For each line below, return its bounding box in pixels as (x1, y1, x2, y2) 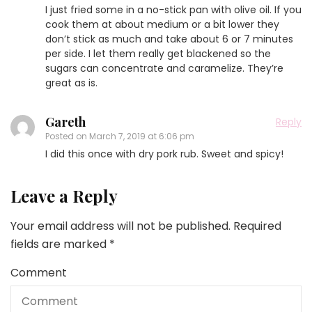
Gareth (45, 113, 86, 130)
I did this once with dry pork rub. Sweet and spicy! (45, 146, 283, 161)
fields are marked (10, 235, 109, 252)
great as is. (45, 75, 97, 90)
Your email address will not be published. (10, 217, 231, 234)
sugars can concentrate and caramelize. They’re (45, 61, 283, 75)
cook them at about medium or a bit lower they (45, 17, 279, 31)
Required (233, 217, 281, 234)
